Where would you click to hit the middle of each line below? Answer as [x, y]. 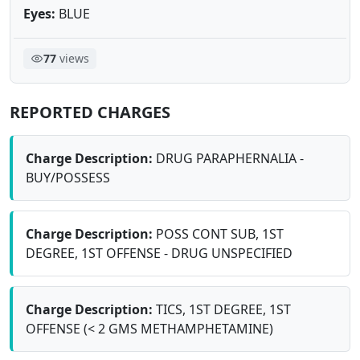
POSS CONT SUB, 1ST [218, 233]
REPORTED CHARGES [90, 112]
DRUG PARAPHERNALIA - [228, 158]
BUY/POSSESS [68, 177]
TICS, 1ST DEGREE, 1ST [222, 309]
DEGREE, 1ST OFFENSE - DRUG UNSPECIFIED [159, 253]
